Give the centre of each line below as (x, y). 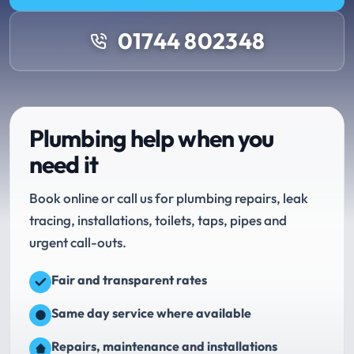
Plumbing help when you (152, 138)
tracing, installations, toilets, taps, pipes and (158, 220)
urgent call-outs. (78, 242)
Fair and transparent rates (129, 280)
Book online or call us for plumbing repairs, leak (169, 198)
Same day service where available (151, 313)
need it (64, 164)
